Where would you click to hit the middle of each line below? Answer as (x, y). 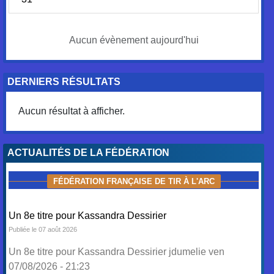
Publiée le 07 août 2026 (43, 229)
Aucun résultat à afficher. (72, 111)
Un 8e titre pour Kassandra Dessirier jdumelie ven (117, 252)
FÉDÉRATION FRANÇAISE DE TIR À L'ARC (134, 181)
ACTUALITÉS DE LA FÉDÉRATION (89, 153)
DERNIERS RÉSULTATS (64, 82)
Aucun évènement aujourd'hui (134, 40)
